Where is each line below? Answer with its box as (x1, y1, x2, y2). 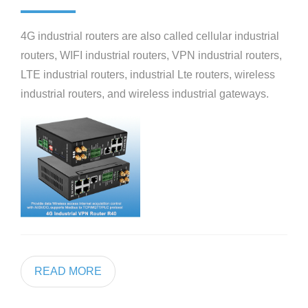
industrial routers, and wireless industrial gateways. (21, 88, 269, 100)
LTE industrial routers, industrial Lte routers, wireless (21, 69, 275, 81)
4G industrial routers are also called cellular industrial (21, 30, 279, 43)
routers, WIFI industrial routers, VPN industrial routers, (21, 49, 282, 62)
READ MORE (34, 265, 102, 278)
